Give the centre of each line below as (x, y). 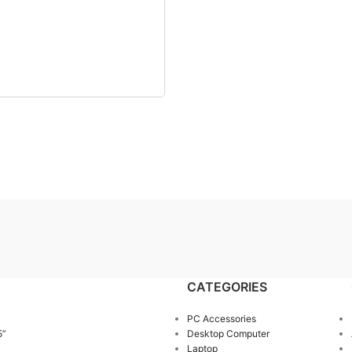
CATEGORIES (227, 287)
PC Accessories (221, 319)
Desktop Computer (228, 334)
